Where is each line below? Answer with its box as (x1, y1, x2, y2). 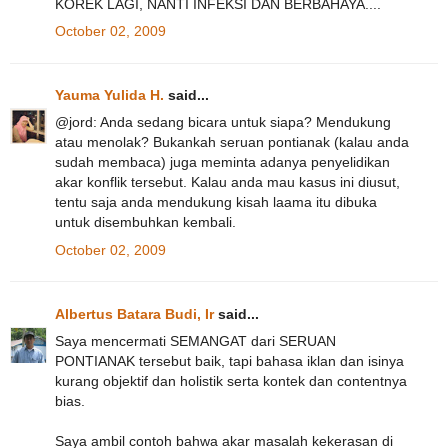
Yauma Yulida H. (55, 87, 164, 104)
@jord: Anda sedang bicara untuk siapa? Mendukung (55, 114, 391, 131)
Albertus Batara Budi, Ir (55, 305, 214, 322)
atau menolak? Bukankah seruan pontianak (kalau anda (55, 134, 409, 151)
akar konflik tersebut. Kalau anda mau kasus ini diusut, (55, 174, 400, 191)
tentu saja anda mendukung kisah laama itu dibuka (55, 194, 377, 211)
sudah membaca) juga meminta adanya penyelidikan (55, 154, 390, 171)
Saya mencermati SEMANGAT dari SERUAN (55, 332, 336, 349)
